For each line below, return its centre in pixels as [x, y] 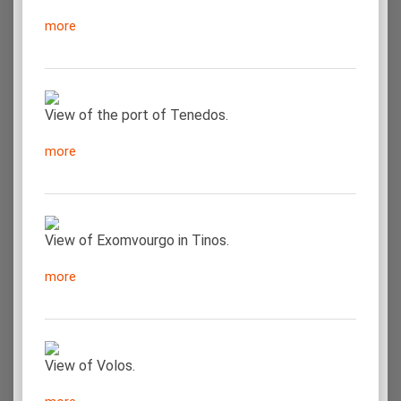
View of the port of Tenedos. [137, 115]
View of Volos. [90, 365]
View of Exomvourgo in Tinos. [137, 240]
